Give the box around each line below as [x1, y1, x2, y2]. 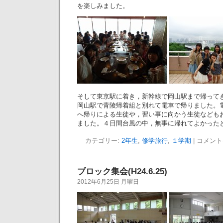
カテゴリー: [85, 137, 121, 144]
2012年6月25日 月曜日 [77, 178, 139, 185]
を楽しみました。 [77, 2, 129, 9]
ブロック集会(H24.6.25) [77, 166, 167, 176]
